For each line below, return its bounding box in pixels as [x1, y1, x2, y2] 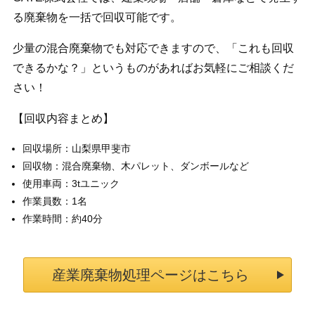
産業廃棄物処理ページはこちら [52, 267, 249, 283]
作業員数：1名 [22, 195, 87, 207]
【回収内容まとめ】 [12, 112, 114, 125]
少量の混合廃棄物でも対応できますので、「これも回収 [12, 42, 294, 55]
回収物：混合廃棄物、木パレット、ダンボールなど [22, 160, 249, 172]
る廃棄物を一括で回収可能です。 [12, 11, 181, 24]
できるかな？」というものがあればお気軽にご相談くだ [12, 62, 294, 75]
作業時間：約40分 [22, 213, 103, 225]
